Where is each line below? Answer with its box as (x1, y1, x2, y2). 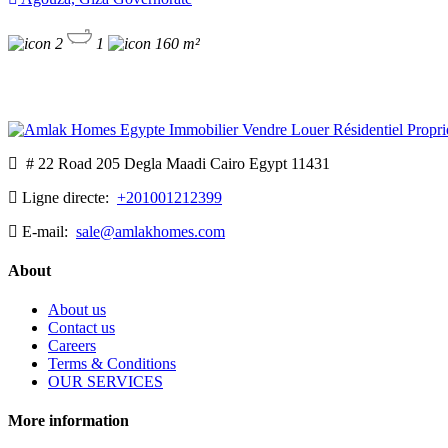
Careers (48, 337, 96, 355)
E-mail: (22, 222, 72, 240)
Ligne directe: (22, 188, 113, 206)
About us (48, 301, 106, 319)
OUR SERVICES (48, 373, 163, 391)
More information (8, 412, 129, 430)
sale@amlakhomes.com (76, 222, 225, 240)
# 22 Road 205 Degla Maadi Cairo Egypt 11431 (18, 154, 330, 172)
